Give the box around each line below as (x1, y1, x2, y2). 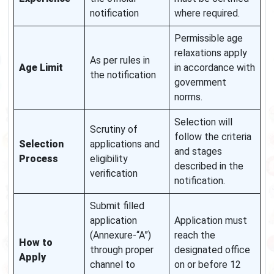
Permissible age (174, 32, 243, 45)
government (174, 76, 226, 89)
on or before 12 (174, 259, 241, 271)
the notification (90, 69, 156, 81)
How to (19, 237, 53, 249)
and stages (174, 146, 222, 158)
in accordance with (174, 62, 255, 74)
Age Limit (19, 62, 63, 74)
